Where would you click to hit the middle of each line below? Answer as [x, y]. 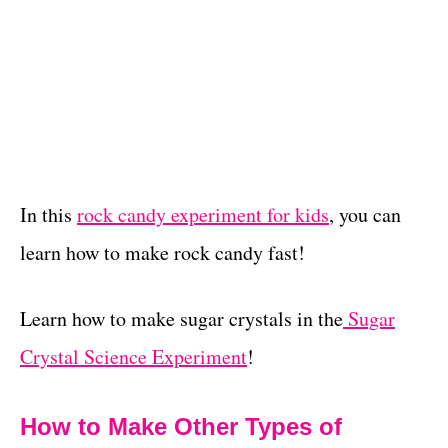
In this [48, 214]
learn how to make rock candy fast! [162, 252]
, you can [365, 214]
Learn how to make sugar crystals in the [181, 318]
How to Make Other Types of [181, 426]
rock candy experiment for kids [203, 214]
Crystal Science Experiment [133, 356]
